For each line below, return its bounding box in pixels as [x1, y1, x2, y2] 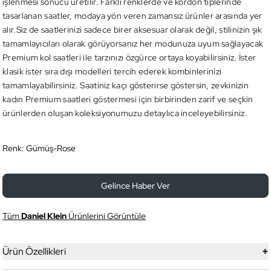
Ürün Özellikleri [2, 245, 66, 258]
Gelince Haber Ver [100, 180, 170, 191]
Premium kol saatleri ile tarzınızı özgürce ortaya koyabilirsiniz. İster [2, 52, 256, 63]
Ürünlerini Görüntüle [67, 211, 146, 221]
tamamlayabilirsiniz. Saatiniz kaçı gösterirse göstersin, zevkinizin [2, 80, 249, 91]
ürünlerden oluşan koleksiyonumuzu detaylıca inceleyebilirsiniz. [2, 108, 247, 119]
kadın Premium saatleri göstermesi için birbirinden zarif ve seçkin [2, 94, 253, 105]
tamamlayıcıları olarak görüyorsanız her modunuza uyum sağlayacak [2, 38, 264, 49]
